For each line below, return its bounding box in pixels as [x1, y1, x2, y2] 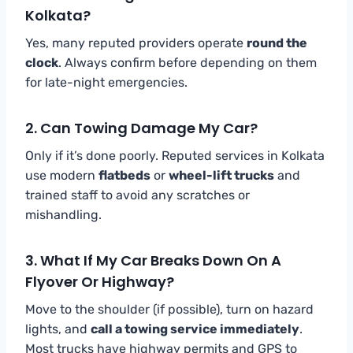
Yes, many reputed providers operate [25, 35, 247, 50]
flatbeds [98, 167, 150, 183]
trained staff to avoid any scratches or [25, 187, 250, 203]
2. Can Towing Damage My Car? [25, 117, 258, 138]
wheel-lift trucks [169, 167, 274, 183]
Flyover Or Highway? [25, 271, 174, 292]
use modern [25, 167, 98, 183]
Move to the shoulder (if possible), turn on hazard [25, 301, 314, 317]
